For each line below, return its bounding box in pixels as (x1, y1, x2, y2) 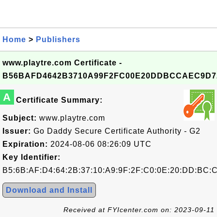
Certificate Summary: (16, 96, 103, 104)
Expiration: (2, 140, 48, 148)
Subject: (2, 114, 37, 122)
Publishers (36, 35, 80, 44)
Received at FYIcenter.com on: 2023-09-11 (63, 206, 215, 214)
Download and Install (6, 186, 93, 194)
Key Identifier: (2, 153, 61, 161)
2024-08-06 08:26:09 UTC (48, 140, 152, 148)
